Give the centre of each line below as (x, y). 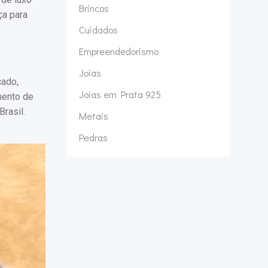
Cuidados (98, 30)
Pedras (93, 137)
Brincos (94, 8)
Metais (94, 116)
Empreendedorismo (119, 51)
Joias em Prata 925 (120, 94)
